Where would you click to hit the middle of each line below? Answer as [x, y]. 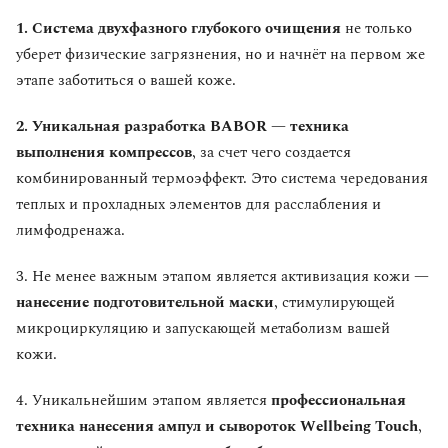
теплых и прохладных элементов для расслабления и [198, 205]
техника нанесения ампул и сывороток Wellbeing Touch [217, 427]
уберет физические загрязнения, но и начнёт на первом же [220, 55]
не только [376, 29]
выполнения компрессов [104, 153]
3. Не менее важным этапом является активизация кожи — [222, 277]
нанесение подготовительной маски [145, 303]
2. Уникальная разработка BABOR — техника [182, 127]
